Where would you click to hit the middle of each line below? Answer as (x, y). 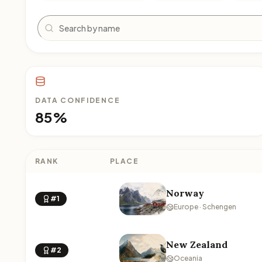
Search (52, 21)
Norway (185, 193)
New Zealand (197, 244)
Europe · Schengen (205, 207)
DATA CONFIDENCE (78, 100)
